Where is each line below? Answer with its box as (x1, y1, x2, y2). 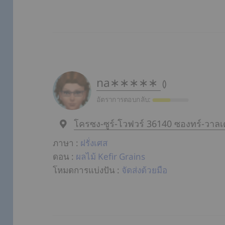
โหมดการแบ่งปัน (53, 164, 116, 176)
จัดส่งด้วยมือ (122, 164, 168, 176)
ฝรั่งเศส (80, 137, 108, 149)
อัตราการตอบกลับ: (96, 94, 153, 104)
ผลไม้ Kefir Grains (76, 151, 146, 163)
